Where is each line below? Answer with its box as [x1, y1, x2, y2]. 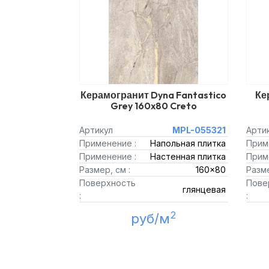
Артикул [79, 125, 113, 135]
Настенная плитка [150, 151, 226, 162]
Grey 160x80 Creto [110, 100, 197, 112]
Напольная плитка [150, 138, 226, 148]
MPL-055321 [172, 125, 226, 135]
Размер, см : [79, 165, 130, 175]
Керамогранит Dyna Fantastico [80, 89, 227, 101]
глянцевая [182, 184, 226, 195]
